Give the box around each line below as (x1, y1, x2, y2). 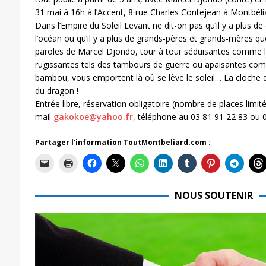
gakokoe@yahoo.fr (53, 110, 133, 122)
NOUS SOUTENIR (174, 188, 253, 202)
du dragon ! (34, 84, 78, 96)
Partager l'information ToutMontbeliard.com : (34, 137, 211, 147)
